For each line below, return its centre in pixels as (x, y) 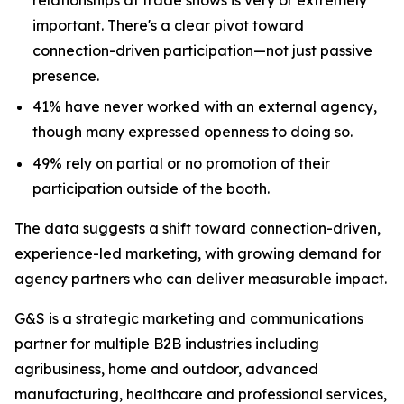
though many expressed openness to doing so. (193, 132)
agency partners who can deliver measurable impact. (201, 278)
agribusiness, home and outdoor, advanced (166, 368)
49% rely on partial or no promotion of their (181, 163)
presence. (66, 75)
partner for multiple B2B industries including (167, 343)
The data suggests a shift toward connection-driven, (197, 228)
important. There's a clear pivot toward (168, 25)
